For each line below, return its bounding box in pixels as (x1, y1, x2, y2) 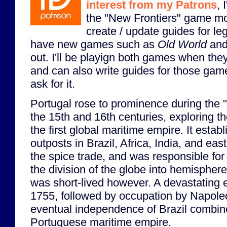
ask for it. (30, 77, 75, 90)
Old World (158, 37, 207, 51)
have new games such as (30, 37, 158, 51)
